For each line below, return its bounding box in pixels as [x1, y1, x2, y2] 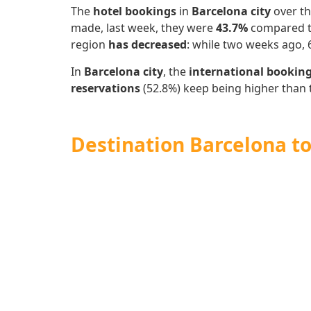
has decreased [108, 37, 187, 53]
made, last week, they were [71, 20, 216, 36]
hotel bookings [93, 3, 176, 19]
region [71, 37, 108, 53]
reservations [71, 80, 140, 96]
